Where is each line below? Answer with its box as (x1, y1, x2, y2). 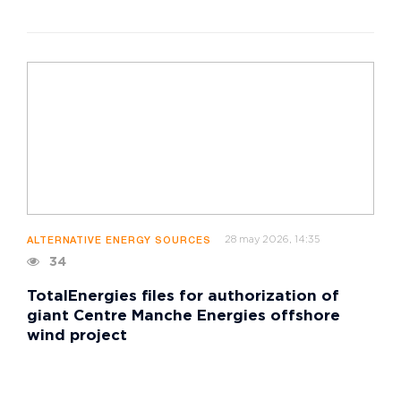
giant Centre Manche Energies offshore (27, 310, 340, 324)
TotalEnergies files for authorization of (27, 290, 339, 304)
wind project (27, 329, 127, 344)
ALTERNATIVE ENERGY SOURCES (27, 236, 211, 246)
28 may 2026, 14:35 (224, 235, 320, 245)
